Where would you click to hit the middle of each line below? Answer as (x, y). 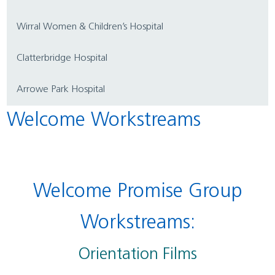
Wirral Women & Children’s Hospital (95, 27)
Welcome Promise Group (42, 192)
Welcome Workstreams (113, 121)
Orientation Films (143, 255)
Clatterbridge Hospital (65, 58)
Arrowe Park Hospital (64, 89)
